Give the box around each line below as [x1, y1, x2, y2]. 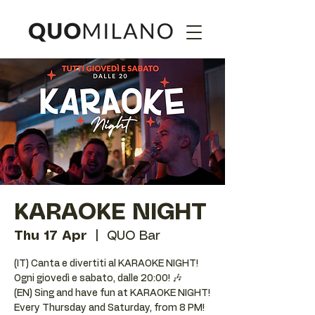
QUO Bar [107, 230, 160, 243]
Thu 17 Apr [14, 230, 87, 243]
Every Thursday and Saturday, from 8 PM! [14, 303, 205, 313]
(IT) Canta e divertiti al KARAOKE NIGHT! [14, 259, 198, 269]
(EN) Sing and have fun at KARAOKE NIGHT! [14, 288, 210, 298]
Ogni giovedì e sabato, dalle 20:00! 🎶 [14, 274, 182, 283]
